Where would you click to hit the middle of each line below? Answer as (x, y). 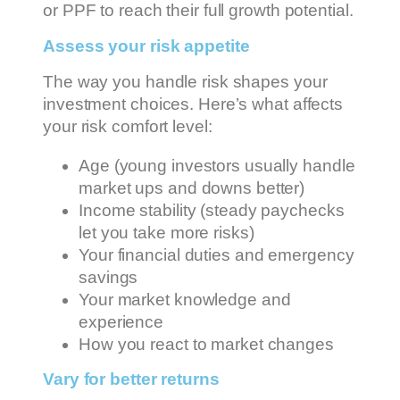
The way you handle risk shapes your (185, 82)
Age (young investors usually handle (217, 165)
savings (108, 277)
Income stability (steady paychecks (212, 210)
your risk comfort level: (128, 127)
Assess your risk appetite (146, 46)
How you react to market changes (206, 344)
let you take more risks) (167, 232)
